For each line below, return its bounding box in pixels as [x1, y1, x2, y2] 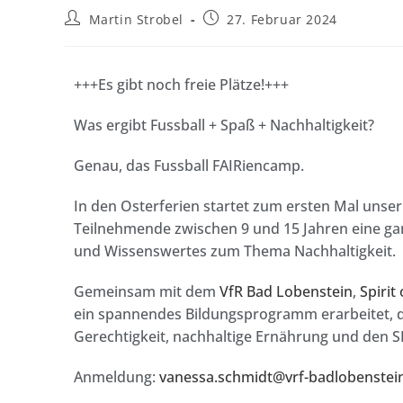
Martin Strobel [88, 11, 184, 29]
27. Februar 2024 [227, 11, 337, 29]
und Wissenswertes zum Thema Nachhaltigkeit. [74, 241, 399, 262]
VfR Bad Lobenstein [219, 282, 353, 302]
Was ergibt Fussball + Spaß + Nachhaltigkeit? [74, 115, 374, 136]
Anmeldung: [74, 367, 159, 388]
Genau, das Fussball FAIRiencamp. [74, 156, 308, 176]
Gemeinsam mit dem [74, 282, 219, 302]
